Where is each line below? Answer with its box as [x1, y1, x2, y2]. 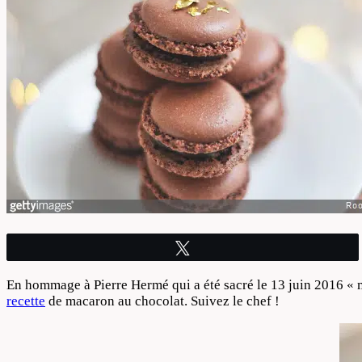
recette [6, 293, 45, 309]
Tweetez [200, 242, 240, 254]
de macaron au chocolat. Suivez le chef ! [45, 293, 280, 309]
